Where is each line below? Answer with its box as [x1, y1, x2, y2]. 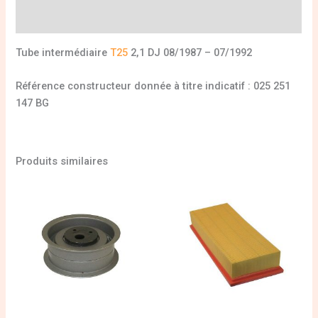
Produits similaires [16, 155, 109, 168]
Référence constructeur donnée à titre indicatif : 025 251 [16, 79, 291, 93]
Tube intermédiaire [16, 45, 111, 59]
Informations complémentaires [16, 13, 170, 26]
